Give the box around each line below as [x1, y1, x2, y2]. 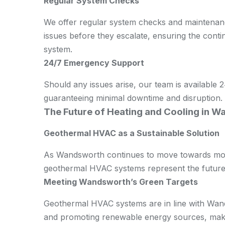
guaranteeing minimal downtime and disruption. [44, 93, 222, 103]
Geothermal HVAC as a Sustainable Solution [44, 128, 219, 138]
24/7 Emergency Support [44, 58, 144, 68]
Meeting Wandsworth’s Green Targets [44, 177, 198, 187]
